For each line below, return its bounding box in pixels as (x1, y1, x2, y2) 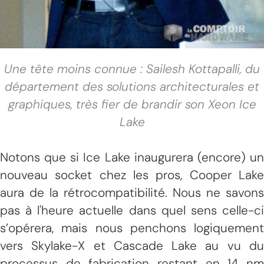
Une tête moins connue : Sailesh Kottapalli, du (4, 61, 260, 77)
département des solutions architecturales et (5, 78, 259, 95)
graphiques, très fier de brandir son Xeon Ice (8, 96, 256, 113)
